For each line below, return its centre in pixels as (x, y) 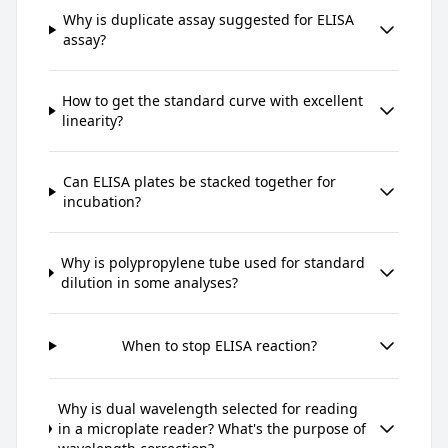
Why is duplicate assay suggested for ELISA (209, 19)
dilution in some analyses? (149, 282)
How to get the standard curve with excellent (213, 100)
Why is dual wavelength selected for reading (208, 408)
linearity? (93, 120)
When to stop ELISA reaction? (219, 345)
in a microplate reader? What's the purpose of (212, 428)
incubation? (101, 201)
